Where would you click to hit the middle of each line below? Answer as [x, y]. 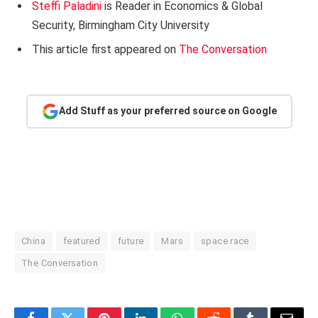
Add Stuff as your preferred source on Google [168, 111]
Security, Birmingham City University [121, 25]
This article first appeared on [105, 49]
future [131, 241]
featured [82, 241]
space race [225, 241]
